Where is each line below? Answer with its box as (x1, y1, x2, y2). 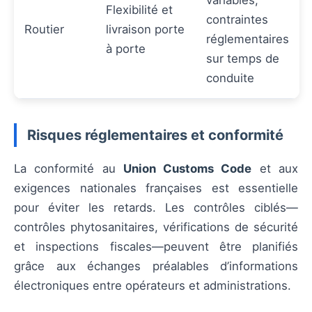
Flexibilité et (106, 3, 173, 17)
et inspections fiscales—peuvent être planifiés (14, 240, 298, 254)
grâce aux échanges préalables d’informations (14, 259, 298, 274)
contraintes (206, 13, 268, 27)
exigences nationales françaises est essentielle (14, 181, 298, 196)
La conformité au (14, 162, 123, 176)
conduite (206, 71, 254, 86)
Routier (24, 22, 64, 37)
